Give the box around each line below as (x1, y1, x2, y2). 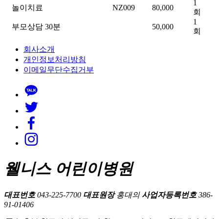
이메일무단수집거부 (23, 66, 94, 74)
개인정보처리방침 (23, 55, 86, 64)
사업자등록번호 (142, 191, 198, 199)
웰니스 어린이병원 (4, 159, 133, 177)
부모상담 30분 (12, 22, 61, 31)
